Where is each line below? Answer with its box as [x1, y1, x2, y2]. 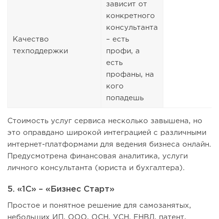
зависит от [106, 1, 147, 8]
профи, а [106, 48, 140, 55]
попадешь [106, 95, 144, 102]
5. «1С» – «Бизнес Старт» [7, 186, 114, 194]
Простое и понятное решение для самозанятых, [7, 202, 191, 209]
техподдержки [13, 48, 68, 55]
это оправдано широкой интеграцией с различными [7, 130, 206, 136]
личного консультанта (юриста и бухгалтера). [7, 165, 185, 172]
